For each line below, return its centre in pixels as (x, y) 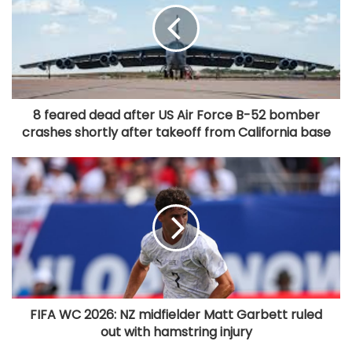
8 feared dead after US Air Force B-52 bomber (176, 115)
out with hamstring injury (176, 332)
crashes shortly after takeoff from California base (176, 133)
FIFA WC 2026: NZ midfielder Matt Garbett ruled (176, 315)
